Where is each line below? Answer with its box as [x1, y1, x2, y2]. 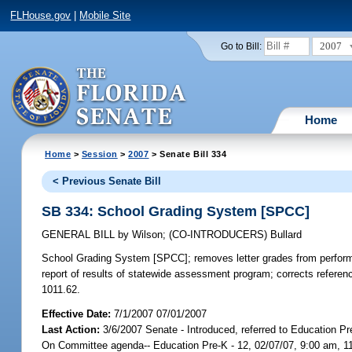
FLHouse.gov [10, 9, 71, 22]
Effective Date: [42, 307, 115, 320]
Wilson [129, 229, 163, 241]
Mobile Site [79, 9, 131, 22]
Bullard [270, 229, 302, 241]
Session [81, 148, 118, 159]
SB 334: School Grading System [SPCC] [42, 203, 310, 219]
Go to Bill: [220, 41, 262, 51]
